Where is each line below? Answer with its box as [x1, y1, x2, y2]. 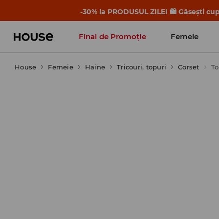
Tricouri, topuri [117, 63, 166, 71]
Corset [178, 63, 199, 71]
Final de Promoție [79, 32, 146, 41]
